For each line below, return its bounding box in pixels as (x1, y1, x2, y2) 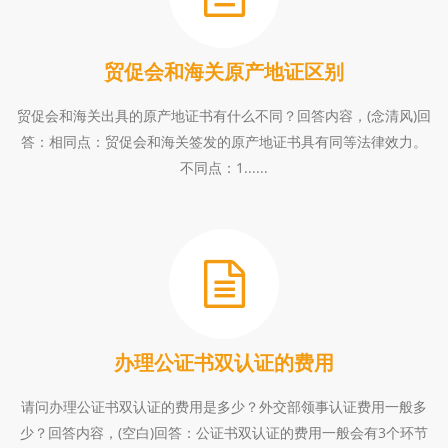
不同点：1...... (180, 158, 268, 177)
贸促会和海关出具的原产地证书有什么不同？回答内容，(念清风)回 (17, 106, 431, 125)
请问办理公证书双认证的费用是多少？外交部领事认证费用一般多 (21, 397, 427, 416)
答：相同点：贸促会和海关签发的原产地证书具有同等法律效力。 (21, 132, 427, 151)
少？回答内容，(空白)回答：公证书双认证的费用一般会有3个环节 (20, 423, 428, 442)
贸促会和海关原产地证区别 (104, 58, 344, 85)
